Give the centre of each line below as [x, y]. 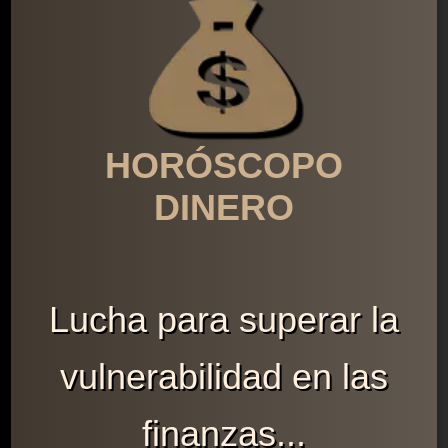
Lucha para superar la [223, 320]
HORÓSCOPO [223, 166]
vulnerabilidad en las [223, 377]
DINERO [223, 208]
